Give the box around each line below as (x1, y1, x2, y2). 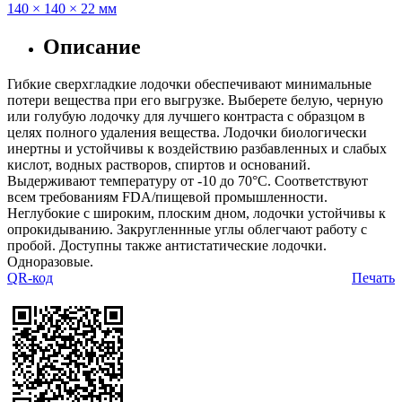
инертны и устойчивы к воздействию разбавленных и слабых (7, 141, 387, 157)
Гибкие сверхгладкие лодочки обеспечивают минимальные (7, 76, 371, 92)
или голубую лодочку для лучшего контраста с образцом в (7, 109, 365, 125)
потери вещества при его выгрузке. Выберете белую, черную (7, 92, 383, 109)
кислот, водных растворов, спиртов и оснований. (7, 157, 310, 173)
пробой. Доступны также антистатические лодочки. (7, 238, 327, 254)
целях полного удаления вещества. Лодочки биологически (7, 125, 367, 141)
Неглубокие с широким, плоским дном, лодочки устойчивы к (7, 205, 386, 222)
